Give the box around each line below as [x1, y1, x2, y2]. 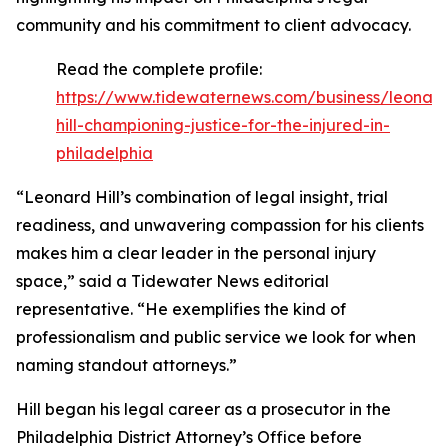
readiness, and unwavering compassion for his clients [16, 215, 424, 235]
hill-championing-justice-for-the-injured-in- [56, 115, 390, 135]
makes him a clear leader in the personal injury [16, 243, 376, 263]
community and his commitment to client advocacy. [16, 15, 411, 35]
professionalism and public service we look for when [16, 327, 416, 347]
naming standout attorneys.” [16, 355, 237, 375]
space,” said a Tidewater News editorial [16, 271, 329, 291]
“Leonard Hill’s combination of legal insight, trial [16, 187, 388, 207]
